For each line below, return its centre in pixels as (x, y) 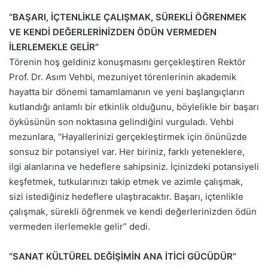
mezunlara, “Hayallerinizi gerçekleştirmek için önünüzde (128, 136)
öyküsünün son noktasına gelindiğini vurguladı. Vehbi (121, 121)
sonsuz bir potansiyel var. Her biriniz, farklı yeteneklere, (127, 151)
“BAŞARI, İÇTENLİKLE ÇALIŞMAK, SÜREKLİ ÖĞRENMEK (128, 17)
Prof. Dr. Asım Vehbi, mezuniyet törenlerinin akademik (123, 77)
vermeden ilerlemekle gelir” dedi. (80, 226)
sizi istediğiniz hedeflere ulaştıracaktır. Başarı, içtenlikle (126, 196)
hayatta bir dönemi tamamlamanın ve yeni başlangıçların (127, 92)
